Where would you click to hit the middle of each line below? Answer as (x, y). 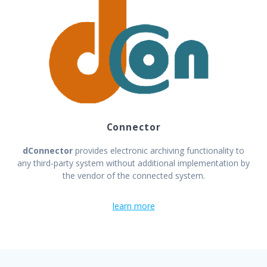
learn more (133, 206)
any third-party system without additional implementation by (133, 163)
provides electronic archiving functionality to (160, 151)
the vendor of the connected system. (133, 176)
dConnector (49, 151)
